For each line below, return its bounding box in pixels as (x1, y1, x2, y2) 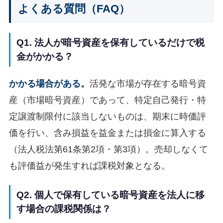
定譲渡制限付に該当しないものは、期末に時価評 (8, 111, 206, 121)
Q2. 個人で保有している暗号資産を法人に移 (16, 189, 205, 200)
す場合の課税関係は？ (16, 203, 111, 214)
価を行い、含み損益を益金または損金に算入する (8, 128, 206, 138)
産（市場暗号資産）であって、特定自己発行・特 (8, 95, 206, 105)
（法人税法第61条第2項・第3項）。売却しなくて (8, 144, 208, 154)
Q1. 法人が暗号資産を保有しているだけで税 (16, 37, 205, 48)
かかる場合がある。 (8, 79, 90, 89)
